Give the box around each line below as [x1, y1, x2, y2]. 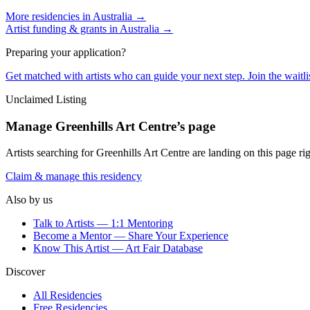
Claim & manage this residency [6, 170, 142, 183]
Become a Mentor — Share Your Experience [33, 230, 228, 242]
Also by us [6, 194, 53, 206]
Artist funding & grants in [6, 22, 120, 35]
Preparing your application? [6, 46, 126, 58]
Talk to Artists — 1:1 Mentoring [33, 217, 173, 230]
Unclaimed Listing [6, 93, 86, 105]
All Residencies [33, 289, 102, 302]
